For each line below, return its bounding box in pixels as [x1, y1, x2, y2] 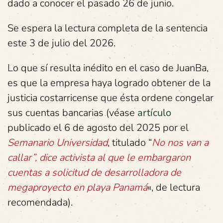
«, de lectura [147, 181, 200, 194]
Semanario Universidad [7, 136, 108, 149]
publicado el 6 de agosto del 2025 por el [7, 121, 189, 134]
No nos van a [152, 136, 209, 149]
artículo [137, 106, 171, 119]
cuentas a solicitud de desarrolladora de [7, 166, 181, 179]
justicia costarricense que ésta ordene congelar [7, 91, 214, 105]
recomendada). [7, 196, 73, 209]
